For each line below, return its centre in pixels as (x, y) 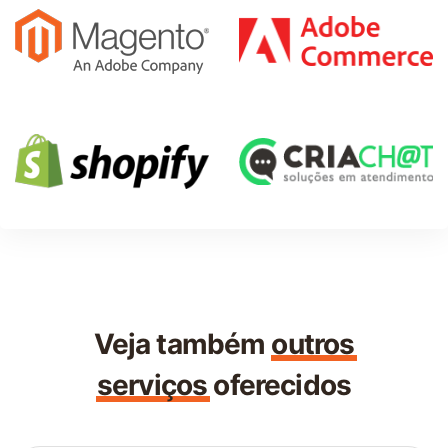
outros (313, 343)
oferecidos (279, 384)
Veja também (182, 343)
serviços (152, 384)
